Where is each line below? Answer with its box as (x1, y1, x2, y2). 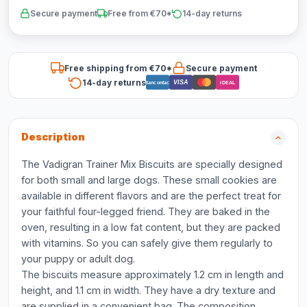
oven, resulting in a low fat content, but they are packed (21, 221, 280, 233)
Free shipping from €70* (64, 62, 172, 73)
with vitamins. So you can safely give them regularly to (21, 237, 273, 249)
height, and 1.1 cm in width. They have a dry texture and (21, 284, 275, 296)
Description (21, 131, 85, 143)
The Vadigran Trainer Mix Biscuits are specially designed (21, 158, 282, 170)
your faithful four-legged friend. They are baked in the (21, 206, 270, 217)
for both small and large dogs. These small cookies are (21, 174, 277, 186)
